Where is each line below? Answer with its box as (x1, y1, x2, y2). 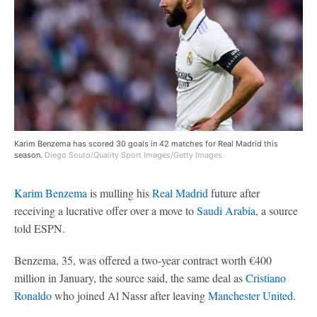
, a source (255, 202, 298, 218)
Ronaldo (14, 287, 52, 303)
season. (14, 149, 45, 160)
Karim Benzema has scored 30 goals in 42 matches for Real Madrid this (14, 138, 278, 149)
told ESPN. (14, 220, 65, 236)
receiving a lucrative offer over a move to (14, 202, 197, 218)
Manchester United (208, 287, 293, 303)
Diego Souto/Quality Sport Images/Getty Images (45, 149, 222, 160)
